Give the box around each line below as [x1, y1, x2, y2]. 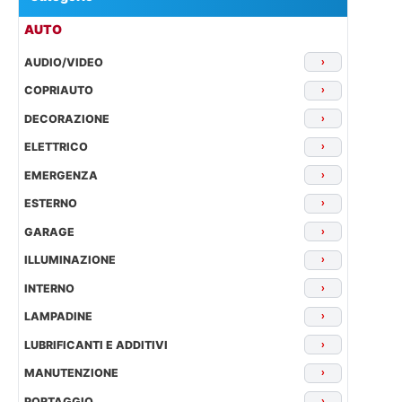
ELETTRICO [24, 140, 88, 154]
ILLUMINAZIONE [24, 253, 116, 267]
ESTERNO [24, 197, 77, 211]
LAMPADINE [24, 310, 92, 324]
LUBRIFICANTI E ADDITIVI [24, 337, 168, 352]
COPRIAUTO [24, 83, 93, 98]
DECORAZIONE [24, 111, 109, 126]
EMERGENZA [24, 168, 98, 182]
